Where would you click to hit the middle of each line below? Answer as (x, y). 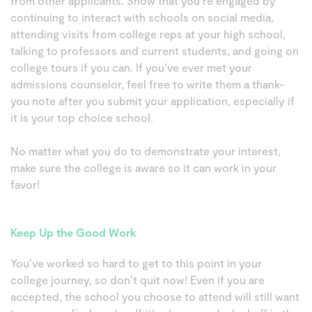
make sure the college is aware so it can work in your (143, 167)
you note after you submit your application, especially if (153, 101)
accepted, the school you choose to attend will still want (155, 296)
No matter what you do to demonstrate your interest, (146, 151)
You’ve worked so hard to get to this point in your (136, 263)
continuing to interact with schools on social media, (142, 17)
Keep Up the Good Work (73, 232)
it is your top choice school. (83, 117)
